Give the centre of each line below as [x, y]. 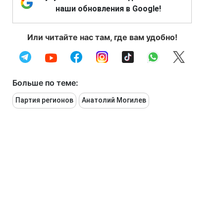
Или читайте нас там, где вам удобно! [102, 37]
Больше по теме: [45, 83]
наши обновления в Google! [108, 9]
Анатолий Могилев [114, 100]
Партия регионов [44, 100]
